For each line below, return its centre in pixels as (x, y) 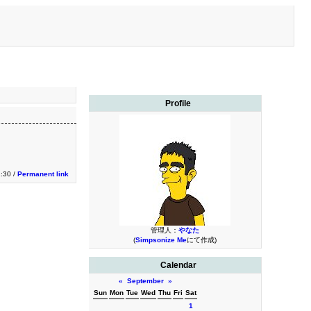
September (145, 281)
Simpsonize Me (161, 240)
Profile (178, 103)
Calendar (178, 265)
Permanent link (43, 174)
